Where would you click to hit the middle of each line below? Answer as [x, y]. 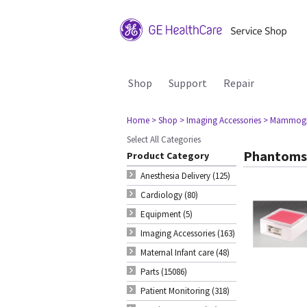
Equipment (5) [167, 214]
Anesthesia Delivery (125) [185, 176]
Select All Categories [164, 139]
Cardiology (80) [169, 195]
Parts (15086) [164, 272]
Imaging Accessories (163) [188, 233]
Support [188, 83]
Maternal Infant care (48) [185, 253]
